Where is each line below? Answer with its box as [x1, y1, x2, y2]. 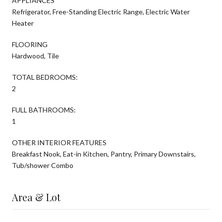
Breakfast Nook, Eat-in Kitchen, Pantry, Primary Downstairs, [12, 149, 196, 158]
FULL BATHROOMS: [12, 105, 76, 114]
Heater [12, 18, 34, 27]
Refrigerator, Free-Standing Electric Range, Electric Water [12, 7, 190, 16]
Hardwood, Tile [12, 51, 59, 60]
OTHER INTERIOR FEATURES [12, 138, 107, 147]
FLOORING [12, 40, 48, 49]
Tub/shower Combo [12, 161, 73, 169]
